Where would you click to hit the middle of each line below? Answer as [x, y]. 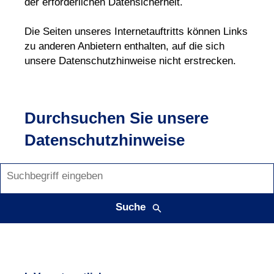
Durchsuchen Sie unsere [117, 118]
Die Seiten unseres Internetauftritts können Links [136, 31]
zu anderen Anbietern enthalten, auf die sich [124, 46]
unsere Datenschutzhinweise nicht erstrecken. [130, 61]
